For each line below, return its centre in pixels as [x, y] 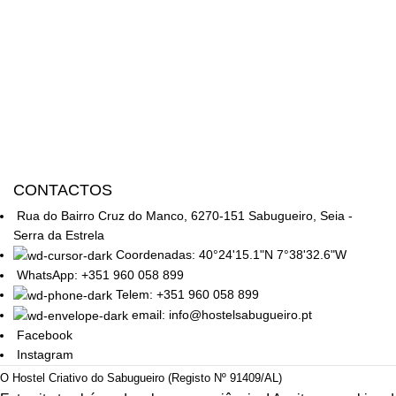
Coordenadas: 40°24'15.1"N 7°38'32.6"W [231, 254]
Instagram [45, 355]
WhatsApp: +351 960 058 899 [100, 274]
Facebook [45, 335]
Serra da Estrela [59, 235]
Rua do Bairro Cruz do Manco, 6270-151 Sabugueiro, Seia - [185, 215]
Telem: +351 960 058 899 [187, 294]
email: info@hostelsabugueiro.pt [222, 315]
